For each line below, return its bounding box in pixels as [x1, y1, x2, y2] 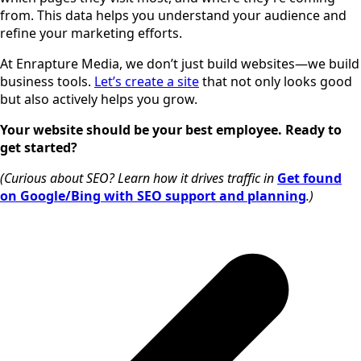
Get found [277, 169, 342, 188]
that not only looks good [199, 73, 352, 91]
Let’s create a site [94, 73, 199, 91]
